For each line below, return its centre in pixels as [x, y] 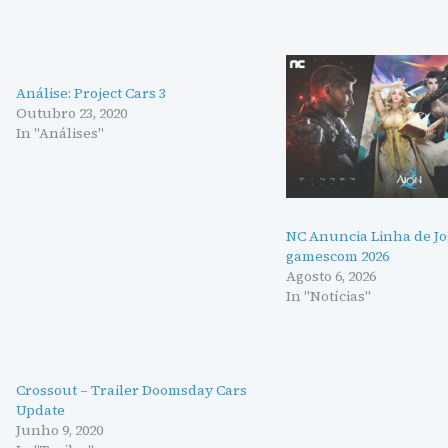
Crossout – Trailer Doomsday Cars [131, 389]
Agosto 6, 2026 [331, 275]
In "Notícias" [328, 295]
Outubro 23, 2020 [71, 112]
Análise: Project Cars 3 [91, 92]
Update [40, 409]
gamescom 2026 [337, 255]
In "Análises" [60, 132]
